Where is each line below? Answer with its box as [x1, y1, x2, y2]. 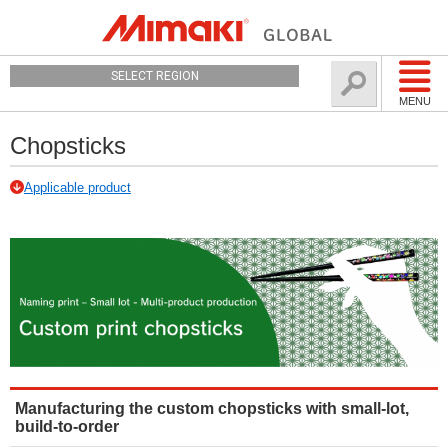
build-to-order [15, 418, 119, 435]
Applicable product [24, 180, 131, 195]
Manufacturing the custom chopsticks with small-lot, [15, 400, 409, 417]
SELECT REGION [110, 69, 199, 83]
